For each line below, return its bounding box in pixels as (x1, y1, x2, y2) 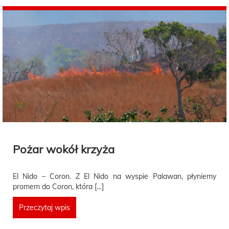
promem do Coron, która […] (13, 181, 104, 191)
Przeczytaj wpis (19, 202, 70, 212)
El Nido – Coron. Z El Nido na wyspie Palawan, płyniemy (13, 171, 216, 181)
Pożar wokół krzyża (13, 142, 114, 156)
